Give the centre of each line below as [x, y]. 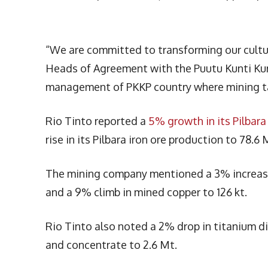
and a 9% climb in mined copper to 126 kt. [146, 192]
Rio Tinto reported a [97, 121]
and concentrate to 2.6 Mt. [111, 245]
